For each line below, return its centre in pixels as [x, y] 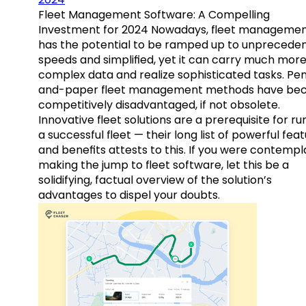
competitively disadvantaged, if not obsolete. [159, 105]
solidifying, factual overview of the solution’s [155, 180]
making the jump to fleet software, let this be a [164, 165]
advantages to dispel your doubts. [129, 195]
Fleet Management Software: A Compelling [154, 15]
